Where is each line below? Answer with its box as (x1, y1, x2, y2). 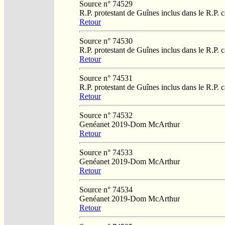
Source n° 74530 (79, 36, 133, 45)
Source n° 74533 (79, 148, 133, 157)
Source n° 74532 (79, 110, 133, 120)
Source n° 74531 (79, 73, 133, 82)
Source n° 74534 (79, 185, 133, 194)
